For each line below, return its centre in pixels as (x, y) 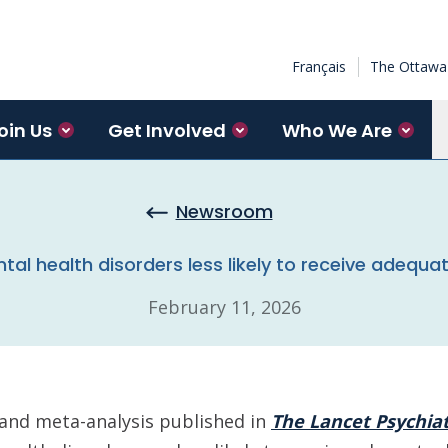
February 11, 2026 (224, 307)
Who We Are (337, 130)
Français (319, 66)
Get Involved (167, 130)
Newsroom (224, 211)
